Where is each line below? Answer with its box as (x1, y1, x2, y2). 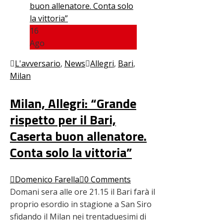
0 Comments (84, 173, 131, 185)
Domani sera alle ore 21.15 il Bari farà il (10, 186, 155, 197)
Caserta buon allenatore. (10, 126, 147, 146)
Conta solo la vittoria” (10, 142, 132, 162)
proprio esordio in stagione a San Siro (10, 198, 152, 210)
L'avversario (15, 57, 60, 69)
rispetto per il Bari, (10, 110, 116, 129)
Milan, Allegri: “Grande (10, 93, 136, 113)
